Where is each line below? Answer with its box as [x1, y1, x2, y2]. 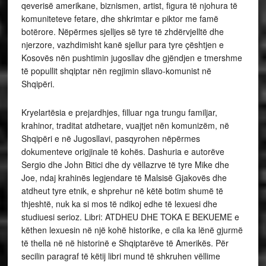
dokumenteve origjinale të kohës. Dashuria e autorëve [21, 145, 224, 158]
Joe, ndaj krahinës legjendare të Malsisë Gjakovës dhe [21, 172, 227, 184]
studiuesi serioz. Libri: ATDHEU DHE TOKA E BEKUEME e [21, 211, 239, 223]
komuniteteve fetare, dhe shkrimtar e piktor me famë [21, 12, 218, 25]
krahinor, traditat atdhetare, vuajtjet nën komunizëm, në [21, 119, 229, 132]
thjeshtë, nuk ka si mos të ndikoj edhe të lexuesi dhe [21, 198, 217, 210]
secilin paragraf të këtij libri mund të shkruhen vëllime [21, 250, 220, 262]
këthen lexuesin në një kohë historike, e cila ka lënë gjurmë [21, 224, 243, 236]
